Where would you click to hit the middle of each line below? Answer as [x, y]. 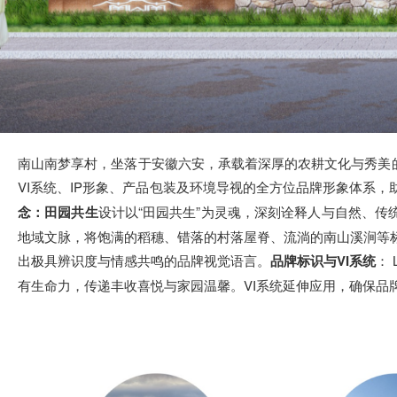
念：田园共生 [58, 211]
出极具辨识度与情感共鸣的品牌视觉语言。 [144, 260]
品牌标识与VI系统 [323, 260]
